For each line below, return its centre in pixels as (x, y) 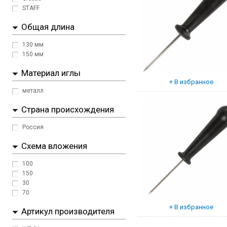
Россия (33, 127)
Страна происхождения (68, 109)
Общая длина (48, 27)
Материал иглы (51, 73)
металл (33, 91)
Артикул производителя (68, 211)
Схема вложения (54, 146)
